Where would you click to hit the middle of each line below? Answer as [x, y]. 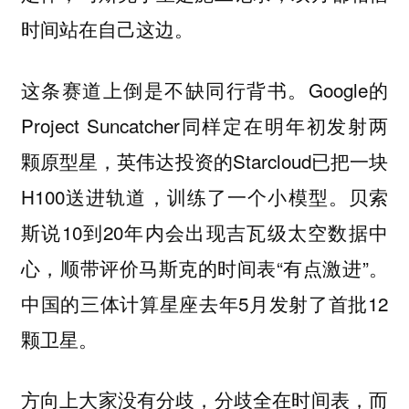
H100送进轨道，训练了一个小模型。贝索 [204, 196]
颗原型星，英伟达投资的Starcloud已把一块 [204, 160]
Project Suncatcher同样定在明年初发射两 [204, 125]
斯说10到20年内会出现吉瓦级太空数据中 [204, 231]
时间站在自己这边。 [107, 29]
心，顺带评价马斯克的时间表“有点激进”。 [204, 267]
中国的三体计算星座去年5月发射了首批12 [204, 303]
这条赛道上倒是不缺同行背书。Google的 [204, 89]
